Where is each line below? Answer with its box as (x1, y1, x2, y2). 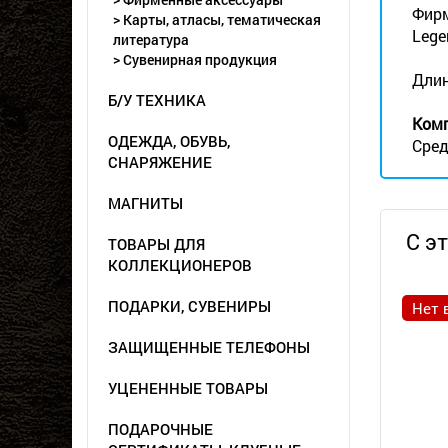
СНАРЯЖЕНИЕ (108, 152, 212, 172)
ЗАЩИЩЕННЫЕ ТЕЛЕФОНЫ (108, 337, 310, 357)
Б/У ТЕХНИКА (108, 90, 206, 110)
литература (113, 30, 189, 49)
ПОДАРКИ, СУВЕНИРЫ (108, 296, 271, 316)
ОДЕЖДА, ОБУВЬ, (108, 131, 230, 151)
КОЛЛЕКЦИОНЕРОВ (108, 255, 252, 275)
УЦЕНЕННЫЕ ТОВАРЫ (108, 378, 268, 398)
